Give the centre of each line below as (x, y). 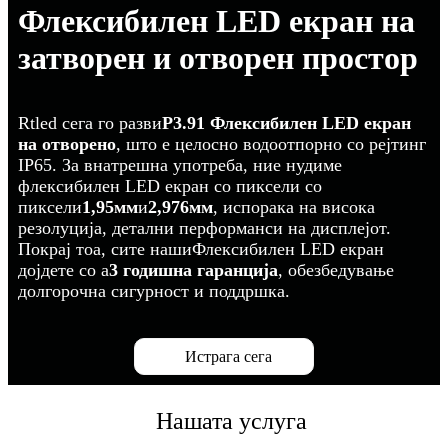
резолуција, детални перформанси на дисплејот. (204, 228)
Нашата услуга (231, 421)
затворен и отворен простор (218, 58)
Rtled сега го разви (90, 123)
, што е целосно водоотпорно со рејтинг (271, 144)
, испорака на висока (294, 207)
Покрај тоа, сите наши (105, 249)
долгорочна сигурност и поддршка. (154, 291)
